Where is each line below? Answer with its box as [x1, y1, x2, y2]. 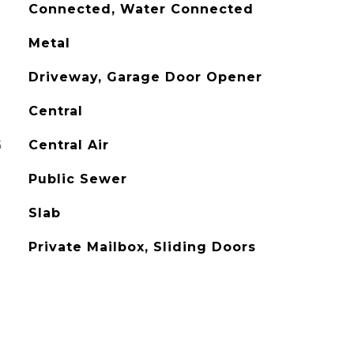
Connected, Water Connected [28, 2, 254, 17]
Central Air [28, 137, 109, 153]
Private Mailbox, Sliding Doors [28, 239, 256, 254]
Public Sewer [28, 171, 127, 186]
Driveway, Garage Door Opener [28, 70, 262, 85]
